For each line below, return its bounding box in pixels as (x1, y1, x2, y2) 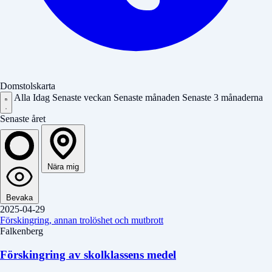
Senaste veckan (52, 92, 114, 103)
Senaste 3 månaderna (182, 92, 263, 103)
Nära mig (47, 161, 79, 171)
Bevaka (6, 192, 33, 202)
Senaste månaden (114, 92, 182, 103)
